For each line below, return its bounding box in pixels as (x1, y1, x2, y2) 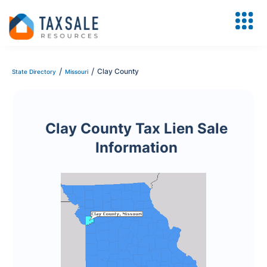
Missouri (65, 68, 88, 75)
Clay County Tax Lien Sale (45, 120, 228, 137)
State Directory (12, 68, 56, 75)
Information (95, 139, 178, 156)
